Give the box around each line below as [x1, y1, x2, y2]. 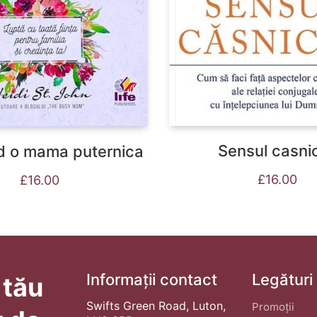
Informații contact [86, 270, 217, 289]
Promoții [252, 300, 294, 314]
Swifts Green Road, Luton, [86, 299, 226, 313]
